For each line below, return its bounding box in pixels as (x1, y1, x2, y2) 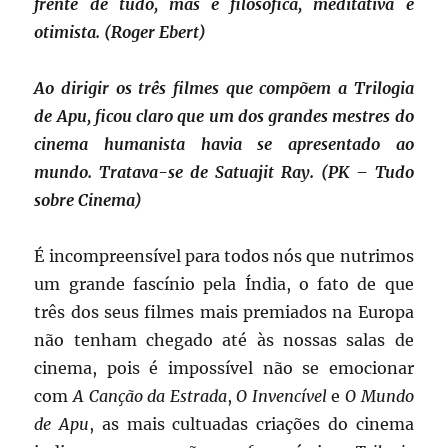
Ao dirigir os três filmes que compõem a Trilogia (34, 78, 414, 99)
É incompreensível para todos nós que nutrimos (34, 246, 414, 267)
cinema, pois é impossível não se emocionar (34, 358, 414, 379)
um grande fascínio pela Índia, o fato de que (34, 274, 414, 295)
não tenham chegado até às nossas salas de (34, 330, 414, 351)
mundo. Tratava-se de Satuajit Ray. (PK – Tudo (34, 162, 414, 183)
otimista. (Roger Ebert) (34, 22, 207, 43)
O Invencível (236, 386, 327, 407)
